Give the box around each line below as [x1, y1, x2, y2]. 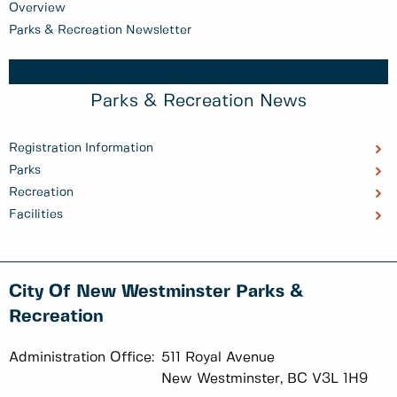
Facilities [9, 208, 63, 222]
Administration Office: [9, 351, 154, 365]
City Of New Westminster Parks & [9, 284, 304, 301]
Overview [9, 2, 66, 15]
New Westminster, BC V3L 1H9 [161, 372, 368, 386]
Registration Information [9, 142, 153, 155]
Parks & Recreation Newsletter [9, 24, 191, 37]
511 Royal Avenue [161, 351, 275, 365]
